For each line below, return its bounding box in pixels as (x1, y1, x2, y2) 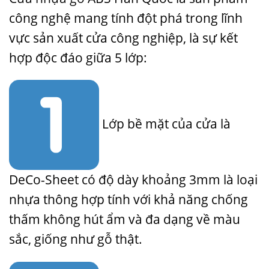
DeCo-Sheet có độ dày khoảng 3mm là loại (9, 171, 258, 189)
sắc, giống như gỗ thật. (9, 231, 142, 248)
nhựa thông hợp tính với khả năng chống (9, 191, 248, 208)
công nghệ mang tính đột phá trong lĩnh (9, 9, 243, 26)
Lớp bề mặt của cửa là (99, 115, 231, 132)
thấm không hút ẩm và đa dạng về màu (9, 211, 240, 228)
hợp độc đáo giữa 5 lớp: (9, 49, 147, 66)
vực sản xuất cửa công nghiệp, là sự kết (9, 29, 238, 46)
